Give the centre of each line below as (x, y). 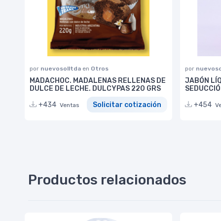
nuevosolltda (61, 68)
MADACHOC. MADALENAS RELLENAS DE (98, 80)
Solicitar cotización (127, 105)
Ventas (70, 105)
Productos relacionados (107, 180)
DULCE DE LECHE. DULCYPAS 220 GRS (95, 88)
